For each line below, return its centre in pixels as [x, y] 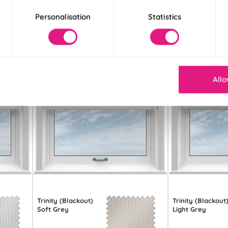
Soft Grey [53, 209]
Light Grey [190, 209]
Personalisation [63, 17]
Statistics [165, 17]
